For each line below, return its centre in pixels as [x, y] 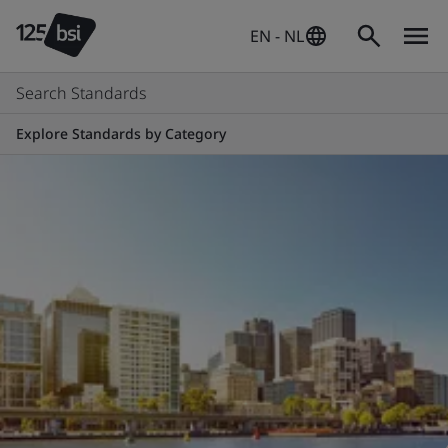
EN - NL [277, 36]
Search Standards [81, 93]
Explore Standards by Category [121, 133]
